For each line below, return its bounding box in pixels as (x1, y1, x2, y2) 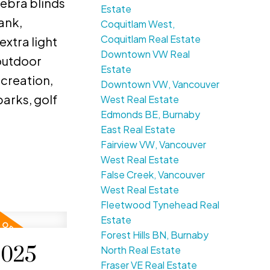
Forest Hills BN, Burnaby (101, 228, 209, 242)
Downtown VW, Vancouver (101, 78, 220, 91)
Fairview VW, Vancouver (101, 138, 207, 151)
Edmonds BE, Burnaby (101, 108, 201, 121)
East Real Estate (101, 123, 176, 136)
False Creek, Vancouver (101, 168, 206, 181)
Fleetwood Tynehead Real (101, 198, 220, 212)
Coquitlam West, (101, 17, 175, 31)
